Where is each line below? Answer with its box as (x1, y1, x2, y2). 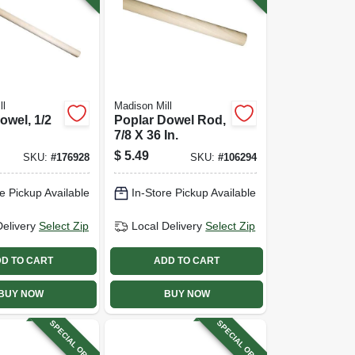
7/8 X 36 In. (114, 128, 179, 142)
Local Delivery (132, 219, 203, 232)
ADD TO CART (154, 255, 220, 266)
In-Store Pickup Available (132, 186, 257, 199)
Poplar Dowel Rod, (114, 113, 227, 127)
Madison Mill (114, 100, 173, 112)
